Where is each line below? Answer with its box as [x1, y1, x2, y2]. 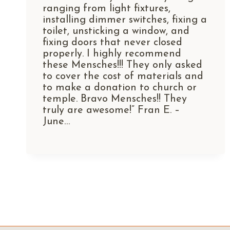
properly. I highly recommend [43, 48, 181, 59]
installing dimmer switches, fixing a [43, 14, 207, 25]
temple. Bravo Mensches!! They [43, 93, 187, 104]
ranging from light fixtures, [43, 3, 170, 14]
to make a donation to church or [43, 82, 197, 93]
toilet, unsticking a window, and [43, 26, 189, 36]
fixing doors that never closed [43, 37, 182, 48]
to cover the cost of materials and [43, 71, 203, 82]
